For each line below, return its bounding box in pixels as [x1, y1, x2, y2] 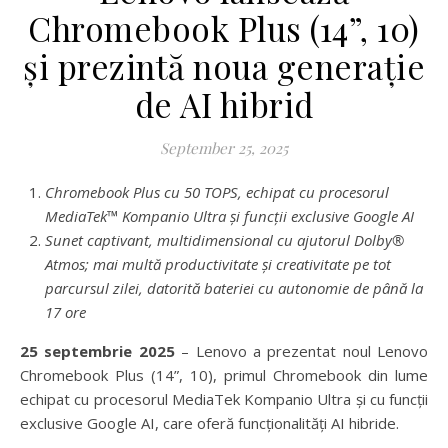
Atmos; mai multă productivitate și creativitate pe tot [45, 254, 391, 275]
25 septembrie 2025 [20, 341, 175, 362]
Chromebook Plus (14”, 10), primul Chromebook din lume [20, 365, 428, 386]
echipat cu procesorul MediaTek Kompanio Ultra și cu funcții [20, 389, 428, 410]
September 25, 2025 [160, 138, 288, 159]
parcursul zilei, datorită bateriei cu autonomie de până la [45, 278, 423, 299]
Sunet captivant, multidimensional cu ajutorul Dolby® [45, 230, 404, 251]
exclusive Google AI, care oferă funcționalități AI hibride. [20, 413, 399, 434]
